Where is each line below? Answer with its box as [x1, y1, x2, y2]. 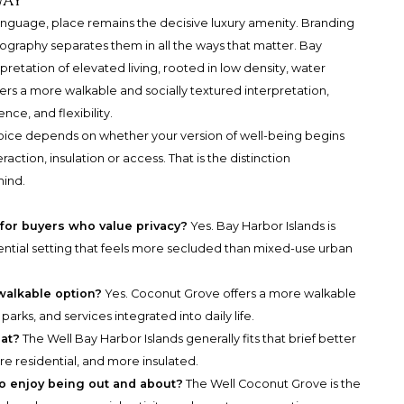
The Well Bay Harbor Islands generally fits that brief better [20, 331, 357, 345]
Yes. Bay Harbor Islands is [188, 218, 336, 233]
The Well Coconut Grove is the [183, 376, 362, 390]
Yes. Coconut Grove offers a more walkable [102, 286, 357, 300]
